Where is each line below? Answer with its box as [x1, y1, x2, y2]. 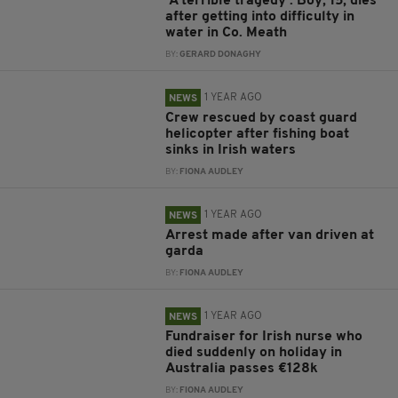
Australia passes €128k [165, 362, 319, 376]
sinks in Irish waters [165, 143, 297, 157]
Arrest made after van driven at [165, 228, 375, 243]
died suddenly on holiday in [165, 346, 343, 360]
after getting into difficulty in [165, 10, 355, 24]
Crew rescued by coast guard [165, 111, 358, 125]
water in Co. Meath [165, 26, 288, 40]
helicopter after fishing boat [165, 127, 350, 141]
